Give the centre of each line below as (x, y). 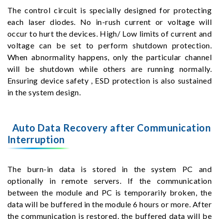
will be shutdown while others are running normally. (109, 68)
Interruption (36, 139)
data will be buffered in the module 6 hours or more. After (109, 204)
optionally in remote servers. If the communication (109, 180)
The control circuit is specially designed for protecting (109, 10)
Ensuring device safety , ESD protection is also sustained (109, 80)
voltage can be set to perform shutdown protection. (109, 45)
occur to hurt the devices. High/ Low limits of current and (109, 33)
